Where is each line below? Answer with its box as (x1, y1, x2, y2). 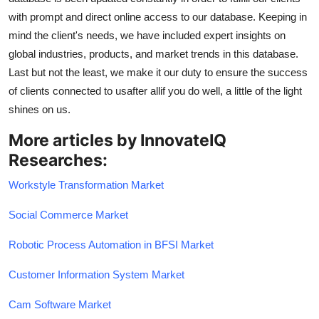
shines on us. (9, 103, 70, 115)
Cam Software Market (9, 298, 111, 310)
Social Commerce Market (9, 208, 128, 221)
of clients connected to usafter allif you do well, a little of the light (9, 84, 302, 97)
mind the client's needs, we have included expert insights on (9, 28, 286, 41)
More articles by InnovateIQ (9, 129, 226, 150)
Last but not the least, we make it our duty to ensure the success (9, 66, 308, 78)
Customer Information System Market (9, 268, 184, 281)
